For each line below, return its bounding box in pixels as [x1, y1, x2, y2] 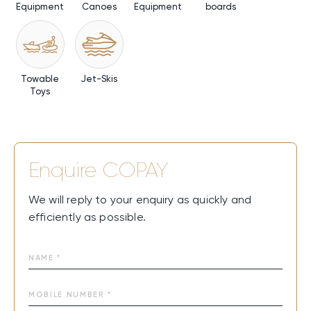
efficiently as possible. [28, 210, 146, 224]
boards [205, 1, 236, 12]
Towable [21, 74, 59, 85]
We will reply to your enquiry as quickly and [28, 193, 252, 207]
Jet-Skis [81, 74, 117, 85]
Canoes [81, 1, 117, 12]
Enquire [28, 158, 103, 183]
